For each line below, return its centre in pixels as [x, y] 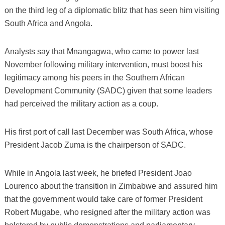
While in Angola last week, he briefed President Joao [98, 173]
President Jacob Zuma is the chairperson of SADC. [95, 145]
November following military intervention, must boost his [103, 64]
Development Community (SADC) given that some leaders [108, 90]
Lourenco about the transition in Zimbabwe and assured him [111, 186]
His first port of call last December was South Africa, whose [108, 132]
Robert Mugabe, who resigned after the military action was [107, 212]
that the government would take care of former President [103, 199]
